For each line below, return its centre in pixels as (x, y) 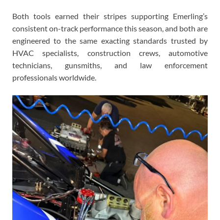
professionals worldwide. (54, 77)
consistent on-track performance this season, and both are (110, 28)
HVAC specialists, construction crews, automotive (110, 53)
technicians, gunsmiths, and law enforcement (110, 65)
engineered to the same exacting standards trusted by (110, 40)
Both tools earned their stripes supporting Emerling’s (110, 16)
